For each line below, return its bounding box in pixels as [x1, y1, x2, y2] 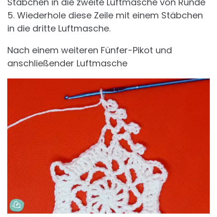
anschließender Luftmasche [7, 57, 127, 70]
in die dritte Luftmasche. [7, 22, 110, 35]
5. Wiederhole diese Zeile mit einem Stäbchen [7, 9, 203, 22]
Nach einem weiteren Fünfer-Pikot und [7, 44, 172, 57]
